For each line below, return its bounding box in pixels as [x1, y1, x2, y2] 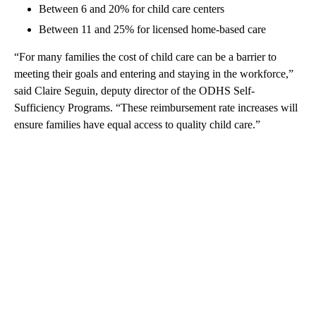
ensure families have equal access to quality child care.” [14, 119, 263, 131]
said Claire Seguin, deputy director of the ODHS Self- [14, 85, 255, 97]
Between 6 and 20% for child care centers [39, 3, 227, 16]
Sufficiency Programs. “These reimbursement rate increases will [14, 102, 298, 114]
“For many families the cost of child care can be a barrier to [14, 51, 276, 63]
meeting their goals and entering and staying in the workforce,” [14, 68, 293, 80]
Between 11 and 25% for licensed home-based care [39, 23, 266, 36]
